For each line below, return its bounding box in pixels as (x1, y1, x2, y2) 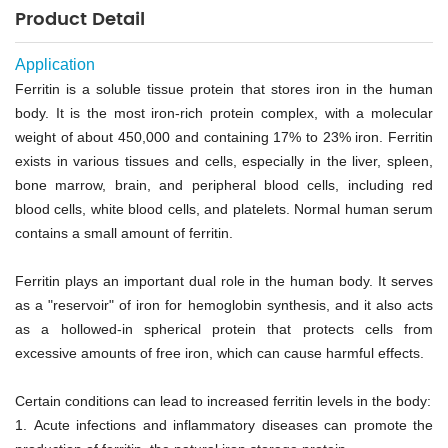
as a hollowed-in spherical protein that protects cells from (15, 320, 433, 337)
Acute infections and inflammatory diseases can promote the (33, 416, 433, 433)
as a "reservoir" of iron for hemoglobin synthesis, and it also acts (15, 296, 433, 313)
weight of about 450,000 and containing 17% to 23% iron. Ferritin (15, 128, 433, 145)
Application (15, 55, 95, 73)
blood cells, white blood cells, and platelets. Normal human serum (15, 200, 433, 217)
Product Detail (15, 4, 145, 34)
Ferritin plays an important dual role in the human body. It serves (15, 272, 433, 289)
